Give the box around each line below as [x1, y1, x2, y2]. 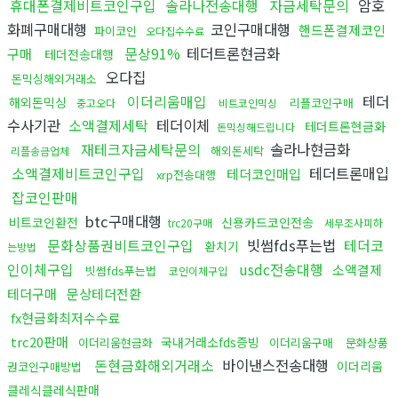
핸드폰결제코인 [298, 20, 386, 39]
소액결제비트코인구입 [12, 162, 145, 184]
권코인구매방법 [7, 357, 82, 375]
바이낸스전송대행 [218, 354, 333, 376]
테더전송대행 [44, 44, 114, 63]
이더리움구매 [269, 333, 333, 351]
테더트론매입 [305, 162, 389, 184]
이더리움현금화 [78, 333, 153, 351]
